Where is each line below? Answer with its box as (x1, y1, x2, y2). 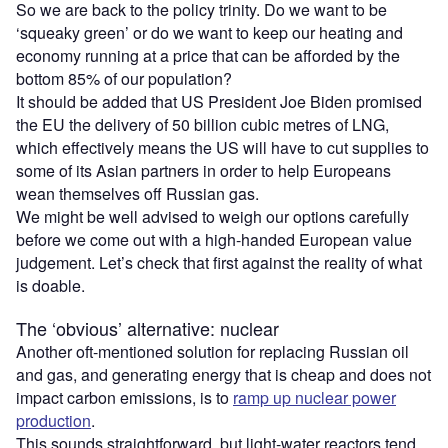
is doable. (16, 273, 85, 297)
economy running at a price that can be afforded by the (16, 43, 400, 67)
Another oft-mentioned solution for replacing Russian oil (16, 339, 409, 363)
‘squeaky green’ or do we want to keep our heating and (16, 20, 403, 44)
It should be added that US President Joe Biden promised (16, 89, 422, 113)
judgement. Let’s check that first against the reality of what (16, 250, 422, 274)
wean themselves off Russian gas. (16, 181, 259, 205)
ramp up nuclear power (233, 385, 396, 409)
